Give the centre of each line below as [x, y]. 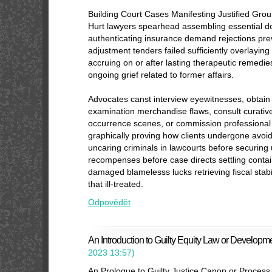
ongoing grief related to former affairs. [161, 75]
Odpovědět [109, 202]
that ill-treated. [116, 184]
